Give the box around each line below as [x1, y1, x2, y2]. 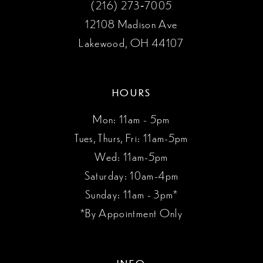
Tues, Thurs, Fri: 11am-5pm [75, 130, 188, 145]
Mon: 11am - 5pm [93, 112, 170, 126]
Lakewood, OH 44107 [79, 35, 184, 49]
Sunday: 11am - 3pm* [85, 187, 178, 201]
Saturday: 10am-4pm [84, 168, 179, 183]
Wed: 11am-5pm [95, 149, 168, 164]
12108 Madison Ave [85, 16, 178, 31]
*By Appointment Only [80, 205, 183, 220]
